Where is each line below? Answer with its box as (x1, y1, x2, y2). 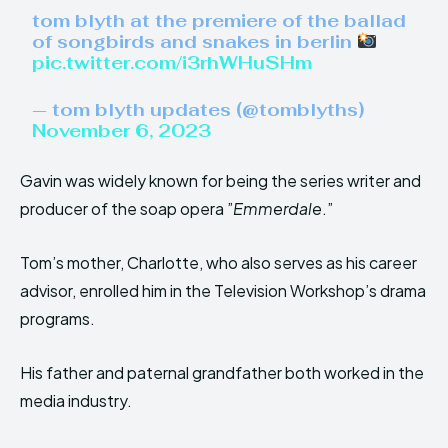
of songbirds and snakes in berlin (32, 30, 358, 53)
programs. (20, 308, 95, 329)
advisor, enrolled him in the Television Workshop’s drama (20, 280, 426, 301)
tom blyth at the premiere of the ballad (32, 9, 407, 32)
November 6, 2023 (32, 119, 212, 142)
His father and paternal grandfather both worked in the (20, 362, 424, 383)
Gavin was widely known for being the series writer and (20, 170, 421, 191)
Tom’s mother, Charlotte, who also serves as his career (20, 252, 417, 273)
